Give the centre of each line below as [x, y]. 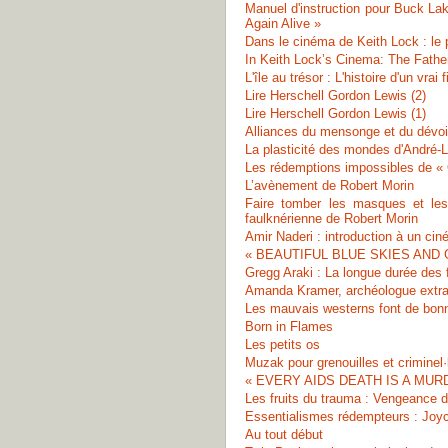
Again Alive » [283, 23]
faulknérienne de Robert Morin [331, 218]
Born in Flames [289, 326]
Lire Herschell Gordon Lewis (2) [335, 95]
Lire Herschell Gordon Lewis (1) [335, 113]
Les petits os [282, 344]
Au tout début [284, 434]
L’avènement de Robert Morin [329, 185]
